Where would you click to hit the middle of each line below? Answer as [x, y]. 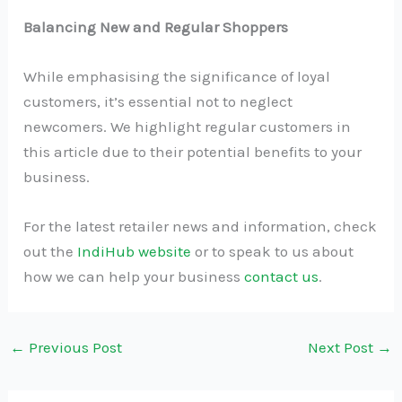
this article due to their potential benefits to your [193, 151]
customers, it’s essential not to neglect [158, 101]
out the [49, 252]
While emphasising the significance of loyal [177, 76]
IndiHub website [135, 252]
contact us [282, 277]
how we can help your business [132, 277]
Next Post [342, 348]
